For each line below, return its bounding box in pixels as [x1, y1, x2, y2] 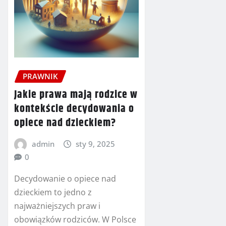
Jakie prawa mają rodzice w [14, 86, 138, 103]
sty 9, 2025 [76, 138, 116, 149]
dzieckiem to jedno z [14, 186, 92, 198]
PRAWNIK [23, 71, 58, 82]
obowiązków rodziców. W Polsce [14, 213, 136, 225]
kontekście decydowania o [14, 100, 134, 118]
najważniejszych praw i [14, 200, 100, 211]
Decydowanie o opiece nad [14, 173, 116, 184]
